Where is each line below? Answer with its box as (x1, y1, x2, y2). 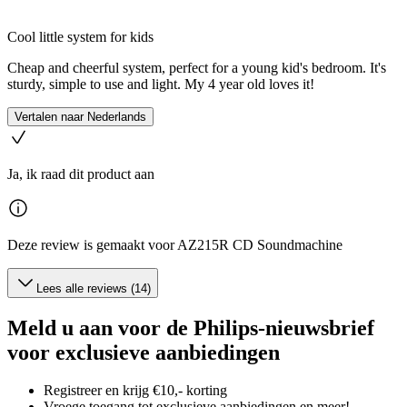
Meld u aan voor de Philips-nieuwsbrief (7, 315, 374, 340)
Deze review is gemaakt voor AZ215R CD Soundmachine (7, 236, 342, 253)
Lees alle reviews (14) (36, 281, 151, 295)
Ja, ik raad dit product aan (7, 165, 154, 182)
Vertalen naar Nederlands (15, 109, 146, 124)
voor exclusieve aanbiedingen (7, 340, 280, 364)
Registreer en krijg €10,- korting (44, 382, 227, 399)
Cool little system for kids (7, 28, 154, 45)
